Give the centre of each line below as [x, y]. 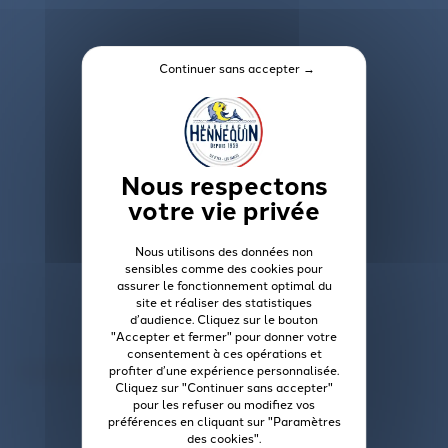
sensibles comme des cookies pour [224, 267]
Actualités [60, 369]
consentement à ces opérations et [224, 352]
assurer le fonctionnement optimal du [224, 284]
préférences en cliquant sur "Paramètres [224, 420]
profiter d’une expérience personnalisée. [224, 369]
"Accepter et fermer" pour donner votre [224, 335]
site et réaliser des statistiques [224, 301]
